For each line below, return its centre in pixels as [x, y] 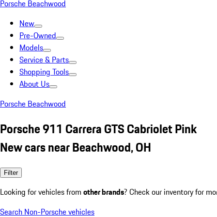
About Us [34, 84]
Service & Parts [44, 60]
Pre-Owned [38, 35]
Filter [11, 172]
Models [31, 47]
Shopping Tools [44, 72]
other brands [104, 192]
